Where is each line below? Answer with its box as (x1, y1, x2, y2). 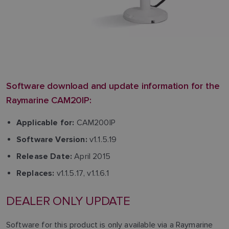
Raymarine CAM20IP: (6, 94, 91, 106)
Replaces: (16, 169, 55, 178)
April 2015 (72, 151, 110, 161)
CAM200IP (74, 118, 116, 127)
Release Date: (16, 152, 73, 162)
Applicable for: (16, 118, 75, 128)
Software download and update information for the (6, 79, 220, 92)
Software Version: (16, 135, 87, 145)
